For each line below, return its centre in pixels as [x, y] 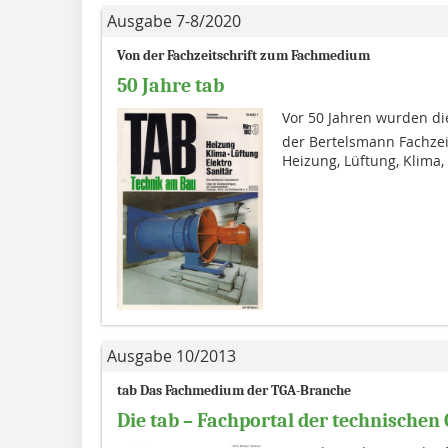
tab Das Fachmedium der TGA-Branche [234, 391]
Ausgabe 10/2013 [171, 356]
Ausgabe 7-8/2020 [174, 20]
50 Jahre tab [170, 85]
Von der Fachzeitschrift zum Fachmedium [243, 55]
